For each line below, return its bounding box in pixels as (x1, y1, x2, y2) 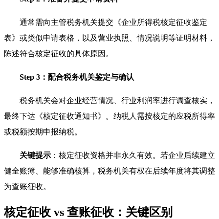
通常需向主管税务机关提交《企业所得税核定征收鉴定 (20, 18, 207, 26)
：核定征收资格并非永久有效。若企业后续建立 (51, 151, 215, 159)
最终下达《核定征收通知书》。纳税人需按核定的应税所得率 (4, 111, 215, 120)
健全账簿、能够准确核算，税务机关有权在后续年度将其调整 (4, 166, 215, 175)
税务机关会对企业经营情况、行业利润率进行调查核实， (20, 96, 215, 105)
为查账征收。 (4, 182, 51, 191)
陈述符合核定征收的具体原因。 (4, 49, 113, 58)
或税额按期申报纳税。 (4, 127, 82, 136)
